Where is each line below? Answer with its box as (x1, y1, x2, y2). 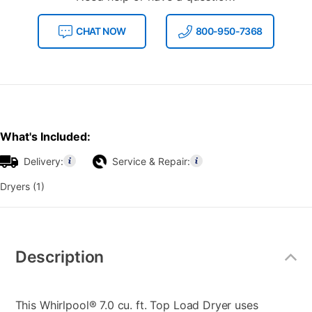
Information (14, 242, 64, 253)
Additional (14, 229, 58, 241)
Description (15, 247, 104, 267)
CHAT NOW (76, 24, 126, 37)
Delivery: (24, 155, 63, 167)
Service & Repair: (112, 155, 190, 167)
